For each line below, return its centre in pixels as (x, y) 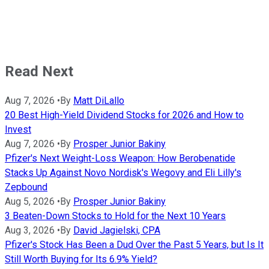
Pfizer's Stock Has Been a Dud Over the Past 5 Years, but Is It (134, 245)
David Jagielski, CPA (117, 231)
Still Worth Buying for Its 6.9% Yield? (81, 259)
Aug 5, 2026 (30, 202)
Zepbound (26, 187)
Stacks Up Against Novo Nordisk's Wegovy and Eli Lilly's (123, 173)
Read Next (39, 71)
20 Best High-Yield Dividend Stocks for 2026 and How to (124, 115)
